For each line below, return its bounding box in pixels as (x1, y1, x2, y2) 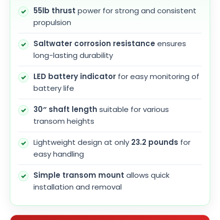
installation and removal (33, 182, 122, 192)
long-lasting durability (33, 50, 113, 61)
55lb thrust (33, 5, 76, 16)
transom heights (33, 116, 94, 127)
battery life (33, 83, 74, 94)
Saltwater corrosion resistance (33, 38, 155, 49)
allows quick (124, 170, 169, 181)
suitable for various (97, 104, 169, 115)
